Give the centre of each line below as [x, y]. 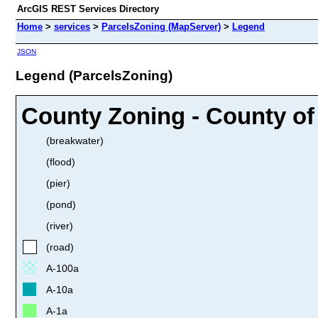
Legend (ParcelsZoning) [94, 75]
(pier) [58, 183]
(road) [60, 247]
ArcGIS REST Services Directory [88, 9]
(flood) [61, 161]
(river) [60, 225]
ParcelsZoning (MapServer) [161, 27]
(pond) [61, 204]
